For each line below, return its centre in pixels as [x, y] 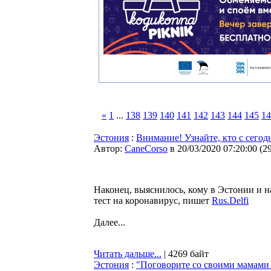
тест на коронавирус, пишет [153, 201]
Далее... [109, 222]
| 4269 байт [185, 254]
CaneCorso [146, 149]
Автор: [109, 149]
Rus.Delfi [230, 201]
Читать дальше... [128, 254]
